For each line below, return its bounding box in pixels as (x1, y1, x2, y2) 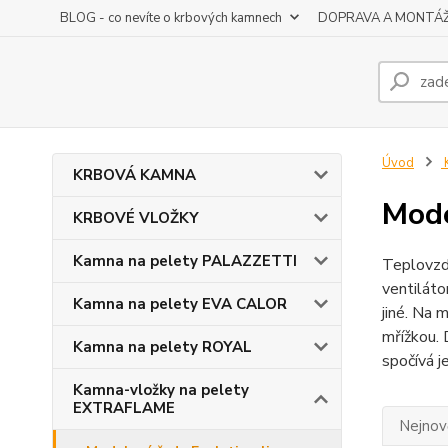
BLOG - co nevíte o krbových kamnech (60, 9, 282, 27)
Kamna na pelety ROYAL (73, 337, 252, 357)
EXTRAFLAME (73, 398, 175, 418)
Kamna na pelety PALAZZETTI (73, 251, 297, 271)
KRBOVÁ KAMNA (73, 165, 196, 185)
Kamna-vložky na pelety (73, 380, 249, 400)
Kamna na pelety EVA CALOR (73, 294, 287, 314)
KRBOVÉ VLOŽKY (73, 208, 199, 228)
